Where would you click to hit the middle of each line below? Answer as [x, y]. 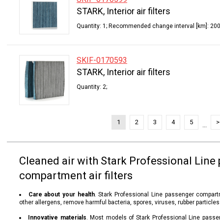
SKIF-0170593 [102, 60]
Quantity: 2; [92, 87]
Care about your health [61, 194]
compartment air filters [76, 176]
